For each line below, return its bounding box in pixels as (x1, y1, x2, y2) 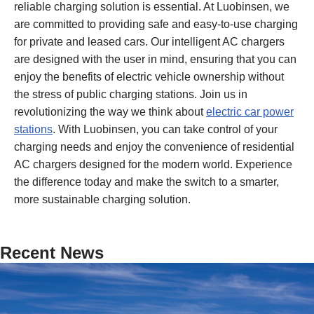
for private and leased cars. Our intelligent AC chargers (14, 35, 285, 48)
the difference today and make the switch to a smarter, (14, 175, 279, 188)
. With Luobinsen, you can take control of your (53, 123, 278, 135)
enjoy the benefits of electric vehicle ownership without (14, 70, 284, 83)
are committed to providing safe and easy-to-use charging (14, 18, 298, 30)
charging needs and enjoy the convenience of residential (14, 140, 294, 153)
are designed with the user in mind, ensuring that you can (14, 53, 296, 65)
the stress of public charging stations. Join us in (14, 88, 247, 100)
